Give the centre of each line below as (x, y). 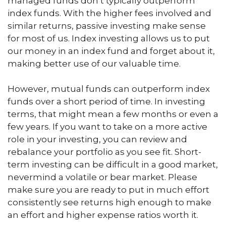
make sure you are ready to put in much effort (108, 190)
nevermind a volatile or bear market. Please (102, 177)
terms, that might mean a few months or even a (113, 114)
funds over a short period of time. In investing (106, 101)
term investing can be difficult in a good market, (113, 164)
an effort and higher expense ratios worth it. (103, 215)
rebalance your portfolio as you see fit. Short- (104, 152)
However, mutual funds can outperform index (109, 89)
